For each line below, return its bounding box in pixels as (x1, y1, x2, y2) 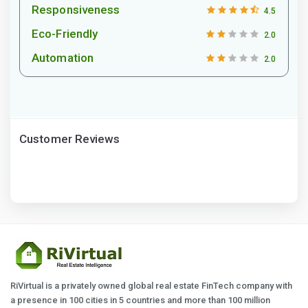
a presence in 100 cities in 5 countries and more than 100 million (10, 294, 270, 305)
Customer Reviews (19, 131, 120, 146)
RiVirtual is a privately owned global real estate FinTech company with (10, 280, 292, 291)
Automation (32, 50, 93, 65)
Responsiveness (32, 2, 120, 16)
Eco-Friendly (32, 26, 98, 41)
